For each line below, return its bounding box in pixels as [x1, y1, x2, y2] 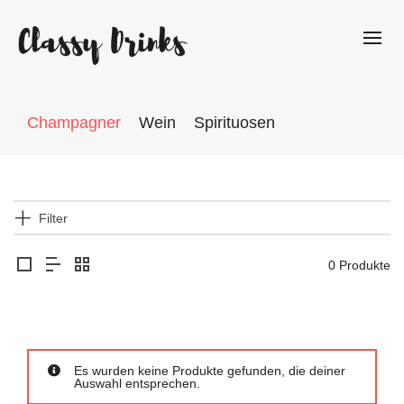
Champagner [27, 113, 121, 132]
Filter [39, 210, 68, 225]
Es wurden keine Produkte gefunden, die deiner [74, 363, 345, 378]
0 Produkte [328, 257, 390, 272]
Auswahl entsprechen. [74, 375, 200, 390]
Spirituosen [194, 113, 275, 132]
